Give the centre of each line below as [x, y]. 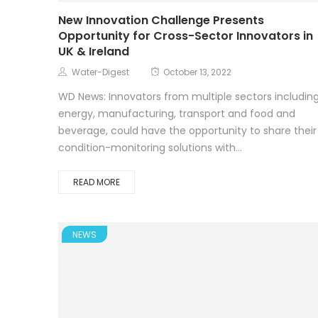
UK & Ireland [94, 53]
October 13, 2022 [197, 73]
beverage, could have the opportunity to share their [187, 132]
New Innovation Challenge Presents [161, 21]
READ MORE [97, 183]
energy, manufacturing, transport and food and [177, 115]
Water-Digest [100, 73]
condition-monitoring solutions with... [150, 149]
